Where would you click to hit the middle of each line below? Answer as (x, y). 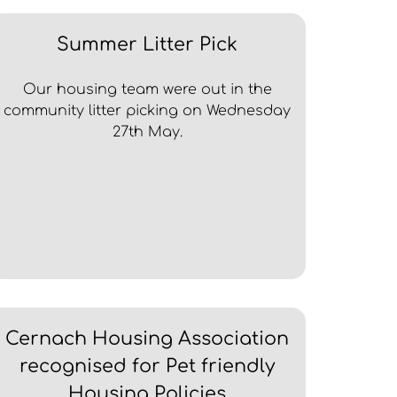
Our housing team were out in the (147, 90)
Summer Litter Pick (148, 45)
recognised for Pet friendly (148, 367)
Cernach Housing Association (148, 339)
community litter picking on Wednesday (148, 111)
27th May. (147, 132)
